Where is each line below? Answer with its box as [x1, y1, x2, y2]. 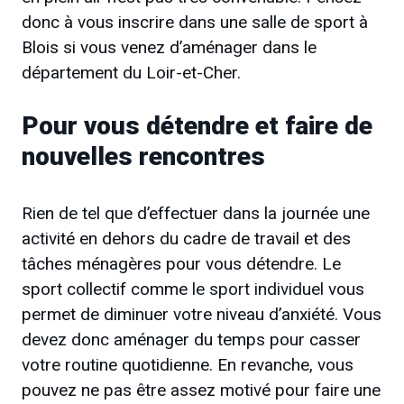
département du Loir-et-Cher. [22, 61, 241, 83]
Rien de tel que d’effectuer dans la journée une [22, 203, 370, 225]
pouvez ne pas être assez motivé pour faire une [22, 380, 381, 401]
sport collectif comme [22, 279, 192, 300]
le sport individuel [192, 279, 324, 300]
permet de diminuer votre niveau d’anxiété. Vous [22, 304, 381, 326]
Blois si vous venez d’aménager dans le [22, 36, 317, 58]
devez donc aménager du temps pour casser [22, 329, 361, 351]
